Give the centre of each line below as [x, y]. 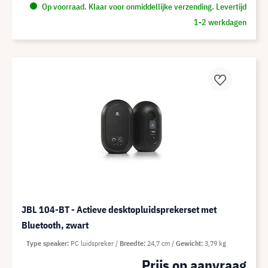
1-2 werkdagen [220, 22]
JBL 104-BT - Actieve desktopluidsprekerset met [119, 209]
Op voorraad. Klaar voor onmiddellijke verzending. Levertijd [143, 7]
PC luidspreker [93, 243]
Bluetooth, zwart [55, 225]
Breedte [132, 243]
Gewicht [188, 243]
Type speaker [47, 243]
